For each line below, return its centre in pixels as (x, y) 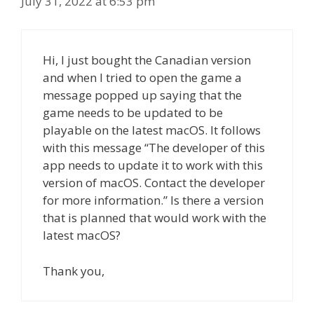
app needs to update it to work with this (153, 165)
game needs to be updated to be (133, 113)
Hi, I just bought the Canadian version (147, 60)
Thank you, (74, 271)
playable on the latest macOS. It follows (152, 130)
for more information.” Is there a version (153, 200)
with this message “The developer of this (154, 148)
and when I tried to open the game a (142, 78)
